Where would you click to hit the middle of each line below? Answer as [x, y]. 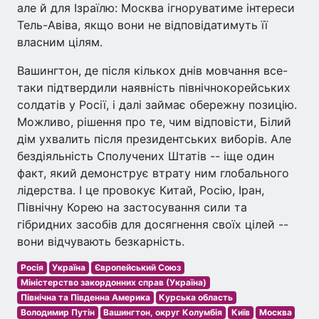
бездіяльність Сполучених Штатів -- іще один [146, 156]
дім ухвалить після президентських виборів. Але [154, 139]
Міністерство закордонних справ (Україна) [113, 283]
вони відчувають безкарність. [101, 242]
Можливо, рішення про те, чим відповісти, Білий [154, 122]
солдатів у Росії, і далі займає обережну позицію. [157, 105]
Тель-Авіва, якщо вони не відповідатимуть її [142, 25]
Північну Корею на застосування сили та [132, 208]
